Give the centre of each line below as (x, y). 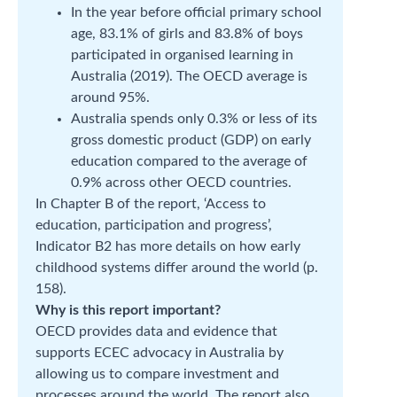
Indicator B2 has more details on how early (168, 246)
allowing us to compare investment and (157, 374)
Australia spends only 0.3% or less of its (194, 119)
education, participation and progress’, (154, 225)
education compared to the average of (189, 161)
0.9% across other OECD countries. (181, 183)
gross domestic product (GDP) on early (191, 140)
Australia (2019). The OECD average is (189, 76)
